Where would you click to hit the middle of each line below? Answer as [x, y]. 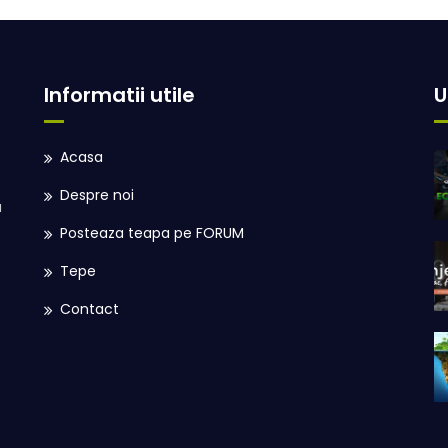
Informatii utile [119, 94]
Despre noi [97, 194]
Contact [89, 308]
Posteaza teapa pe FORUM [152, 232]
